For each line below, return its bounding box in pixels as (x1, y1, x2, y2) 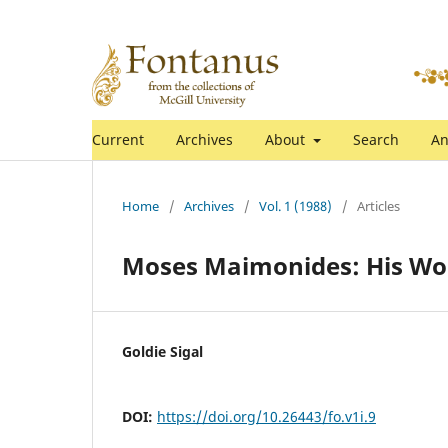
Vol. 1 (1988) (259, 196, 332, 215)
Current (92, 129, 144, 149)
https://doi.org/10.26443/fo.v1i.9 (157, 406, 376, 426)
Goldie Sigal (122, 341, 203, 361)
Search (352, 129, 399, 149)
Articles (357, 196, 400, 215)
